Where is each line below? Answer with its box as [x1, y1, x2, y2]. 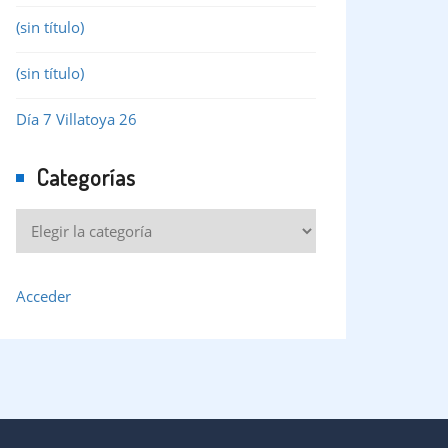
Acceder [16, 285, 71, 306]
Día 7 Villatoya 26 [16, 108, 137, 129]
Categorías [36, 161, 136, 191]
